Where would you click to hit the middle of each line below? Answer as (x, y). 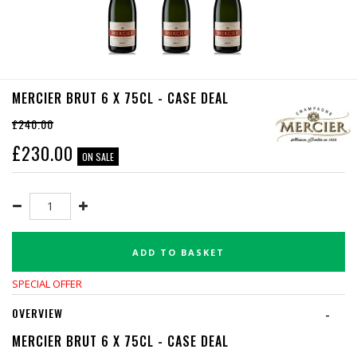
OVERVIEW (37, 313)
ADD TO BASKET (178, 252)
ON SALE (98, 157)
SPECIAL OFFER (47, 284)
